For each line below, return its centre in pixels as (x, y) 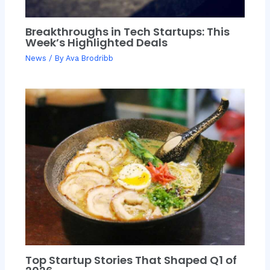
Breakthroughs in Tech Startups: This (127, 32)
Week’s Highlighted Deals (96, 43)
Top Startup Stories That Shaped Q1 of (131, 260)
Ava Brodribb (89, 58)
